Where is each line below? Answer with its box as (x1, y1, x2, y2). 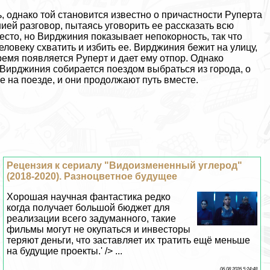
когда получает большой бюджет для (7, 202, 171, 213)
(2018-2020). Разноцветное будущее (7, 171, 178, 182)
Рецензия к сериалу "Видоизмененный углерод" (7, 160, 243, 171)
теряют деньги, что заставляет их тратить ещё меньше (7, 235, 251, 246)
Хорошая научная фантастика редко (7, 192, 171, 202)
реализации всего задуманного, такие (7, 213, 177, 224)
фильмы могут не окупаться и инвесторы (7, 224, 191, 235)
